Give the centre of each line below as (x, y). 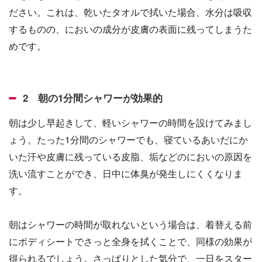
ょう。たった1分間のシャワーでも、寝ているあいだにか (128, 139)
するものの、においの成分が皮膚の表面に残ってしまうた (130, 29)
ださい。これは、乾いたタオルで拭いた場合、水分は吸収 (130, 12)
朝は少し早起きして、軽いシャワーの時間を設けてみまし (130, 123)
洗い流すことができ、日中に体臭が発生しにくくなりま (126, 173)
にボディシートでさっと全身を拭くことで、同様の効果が (130, 241)
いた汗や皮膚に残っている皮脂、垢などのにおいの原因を (130, 156)
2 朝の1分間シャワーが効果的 (93, 98)
